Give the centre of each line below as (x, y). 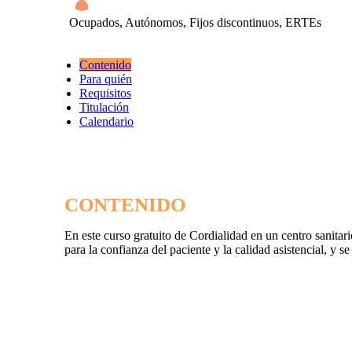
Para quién (105, 79)
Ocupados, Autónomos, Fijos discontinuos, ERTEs (195, 23)
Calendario (106, 122)
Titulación (104, 108)
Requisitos (105, 93)
